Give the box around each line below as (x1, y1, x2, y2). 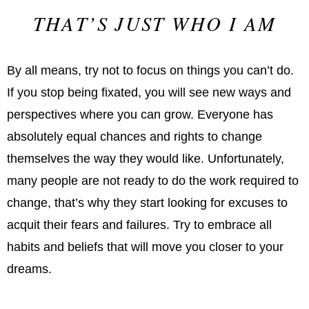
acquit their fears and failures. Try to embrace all (7, 217, 272, 232)
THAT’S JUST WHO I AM (32, 9, 277, 37)
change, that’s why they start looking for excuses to (7, 195, 288, 210)
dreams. (7, 261, 52, 276)
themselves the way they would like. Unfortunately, (7, 151, 284, 166)
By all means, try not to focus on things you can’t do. (7, 63, 294, 77)
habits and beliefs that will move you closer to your (7, 239, 283, 254)
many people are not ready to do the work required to (7, 173, 299, 188)
